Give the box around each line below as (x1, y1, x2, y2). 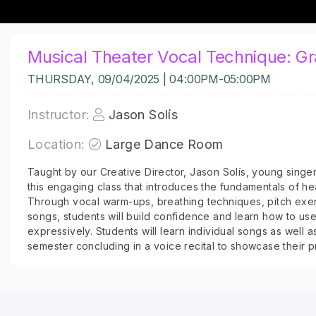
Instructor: (28, 107, 90, 122)
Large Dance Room (105, 137, 224, 152)
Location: (28, 137, 85, 152)
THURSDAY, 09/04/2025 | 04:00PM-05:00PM (28, 72, 271, 86)
